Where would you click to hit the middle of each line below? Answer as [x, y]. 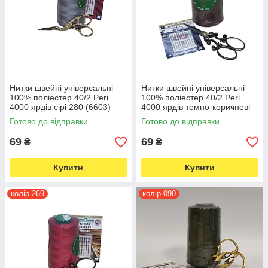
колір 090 [159, 194]
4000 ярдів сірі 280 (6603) [60, 107]
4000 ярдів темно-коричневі [196, 107]
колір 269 [28, 194]
